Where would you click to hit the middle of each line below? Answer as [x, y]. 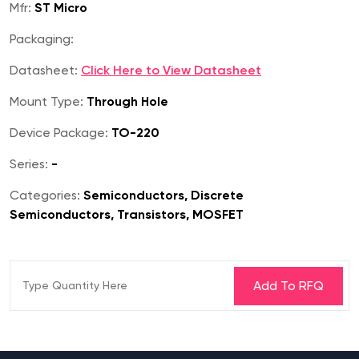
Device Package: [59, 133]
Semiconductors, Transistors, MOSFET [127, 215]
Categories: [45, 196]
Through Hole [126, 102]
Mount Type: [46, 102]
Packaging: [42, 39]
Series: [29, 164]
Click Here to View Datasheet [171, 71]
